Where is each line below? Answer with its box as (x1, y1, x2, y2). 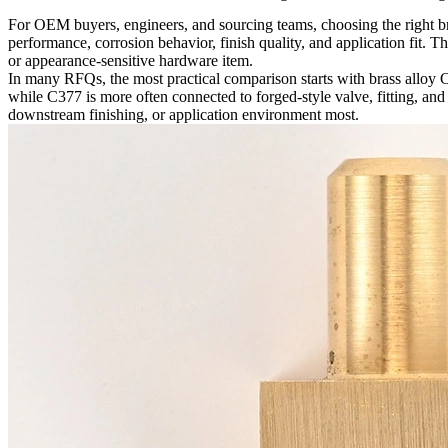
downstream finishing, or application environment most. (8, 105, 359, 123)
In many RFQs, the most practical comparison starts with (8, 69, 369, 87)
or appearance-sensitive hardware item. (8, 51, 253, 69)
